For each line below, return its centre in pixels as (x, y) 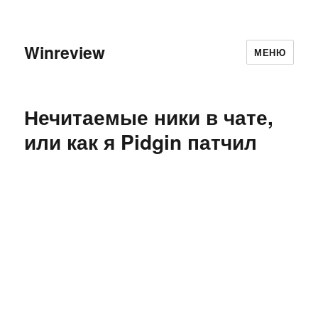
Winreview (65, 52)
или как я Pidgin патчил (141, 142)
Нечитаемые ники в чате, (149, 117)
